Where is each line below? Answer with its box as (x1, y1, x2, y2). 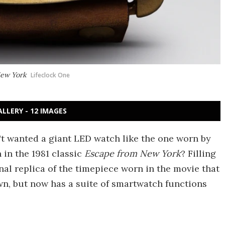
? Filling (181, 148, 216, 159)
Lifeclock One (31, 71, 70, 79)
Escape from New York (84, 148, 181, 159)
